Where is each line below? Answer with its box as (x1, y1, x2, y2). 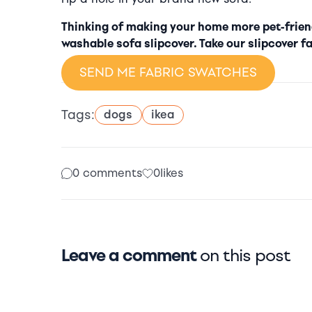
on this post (200, 244, 290, 265)
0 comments (72, 166, 142, 180)
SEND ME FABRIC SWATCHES (79, 64, 257, 80)
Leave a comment (61, 244, 200, 265)
